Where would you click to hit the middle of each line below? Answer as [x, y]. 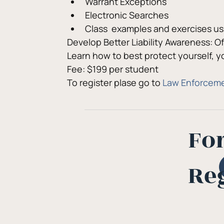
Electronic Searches [127, 15]
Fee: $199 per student [113, 69]
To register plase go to [115, 82]
